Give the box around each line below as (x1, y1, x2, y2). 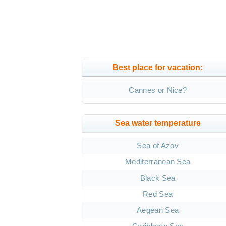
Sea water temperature (115, 119, 201, 128)
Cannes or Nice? (129, 86, 187, 95)
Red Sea (143, 190, 173, 199)
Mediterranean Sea (125, 157, 191, 166)
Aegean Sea (137, 206, 179, 215)
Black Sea (140, 174, 176, 183)
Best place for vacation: (112, 63, 203, 72)
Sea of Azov (137, 141, 179, 150)
